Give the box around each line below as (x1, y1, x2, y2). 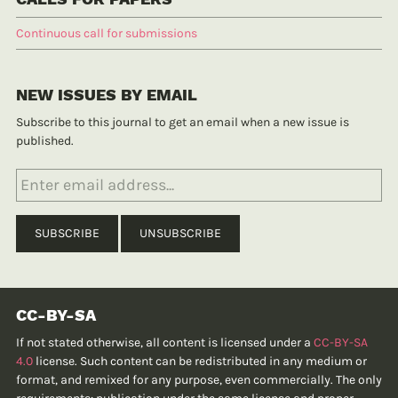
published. (16, 133, 74, 149)
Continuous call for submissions (16, 25, 197, 41)
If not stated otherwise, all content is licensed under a (16, 334, 314, 350)
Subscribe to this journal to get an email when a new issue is (16, 115, 349, 131)
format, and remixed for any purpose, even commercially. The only (16, 371, 382, 387)
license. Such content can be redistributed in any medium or (33, 353, 367, 369)
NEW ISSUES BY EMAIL (16, 85, 197, 105)
